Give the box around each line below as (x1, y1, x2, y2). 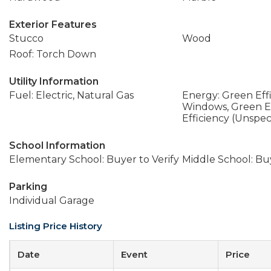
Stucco (9, 33, 44, 44)
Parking (9, 181, 47, 192)
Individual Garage (9, 195, 94, 206)
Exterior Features (9, 19, 97, 30)
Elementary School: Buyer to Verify (9, 154, 179, 165)
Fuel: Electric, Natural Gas (9, 90, 134, 101)
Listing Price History (9, 220, 102, 232)
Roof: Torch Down (9, 48, 96, 60)
